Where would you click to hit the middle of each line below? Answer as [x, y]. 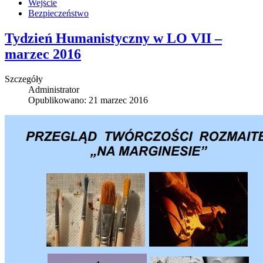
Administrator [54, 89]
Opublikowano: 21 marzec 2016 [88, 100]
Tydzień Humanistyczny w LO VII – [113, 38]
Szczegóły [24, 79]
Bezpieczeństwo [58, 13]
